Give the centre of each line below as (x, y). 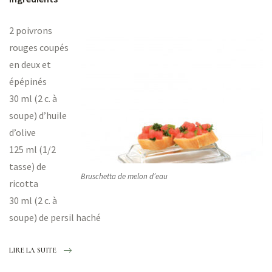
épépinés (28, 82)
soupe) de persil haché (55, 218)
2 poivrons (31, 31)
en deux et (30, 65)
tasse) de (28, 167)
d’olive (22, 133)
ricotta (24, 184)
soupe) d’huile (38, 116)
